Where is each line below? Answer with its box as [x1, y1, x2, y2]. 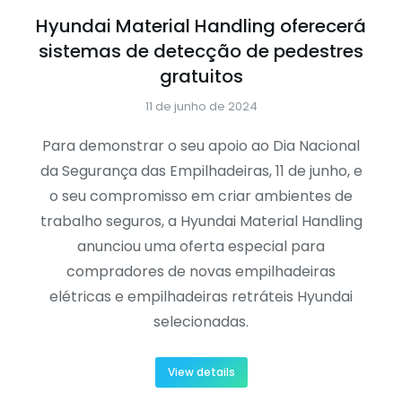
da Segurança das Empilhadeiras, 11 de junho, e [39, 161, 363, 182]
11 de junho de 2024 [144, 98, 258, 116]
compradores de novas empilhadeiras [66, 261, 336, 283]
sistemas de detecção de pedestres [39, 39, 363, 65]
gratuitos [159, 64, 243, 90]
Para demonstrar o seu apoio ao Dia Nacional [42, 135, 360, 157]
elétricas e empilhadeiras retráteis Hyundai [49, 286, 353, 308]
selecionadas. [153, 311, 249, 333]
